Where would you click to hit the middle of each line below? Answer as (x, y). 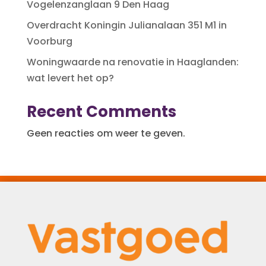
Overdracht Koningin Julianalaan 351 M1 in (126, 25)
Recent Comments (101, 111)
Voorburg (49, 41)
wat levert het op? (70, 78)
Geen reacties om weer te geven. (106, 133)
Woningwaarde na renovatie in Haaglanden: (132, 62)
